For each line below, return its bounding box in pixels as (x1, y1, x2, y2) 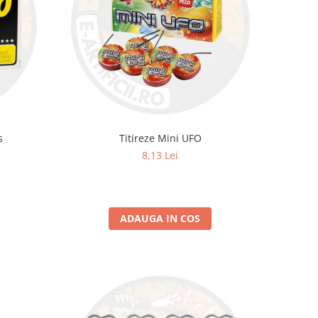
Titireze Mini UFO (119, 131, 202, 145)
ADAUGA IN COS (120, 211, 201, 225)
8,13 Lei (142, 148, 179, 162)
